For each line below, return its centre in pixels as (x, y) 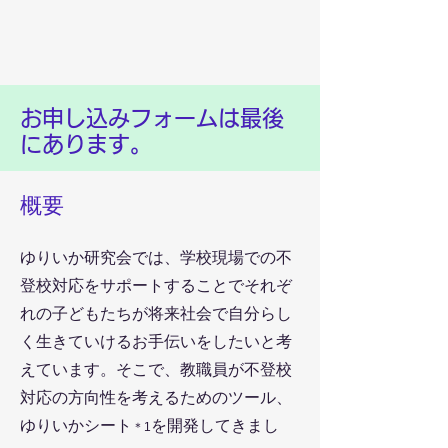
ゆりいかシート (76, 425)
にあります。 (86, 144)
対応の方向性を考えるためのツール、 (156, 397)
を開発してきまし (215, 425)
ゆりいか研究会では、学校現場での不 (156, 257)
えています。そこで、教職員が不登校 (156, 369)
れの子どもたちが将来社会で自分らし (156, 313)
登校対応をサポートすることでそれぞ (156, 285)
